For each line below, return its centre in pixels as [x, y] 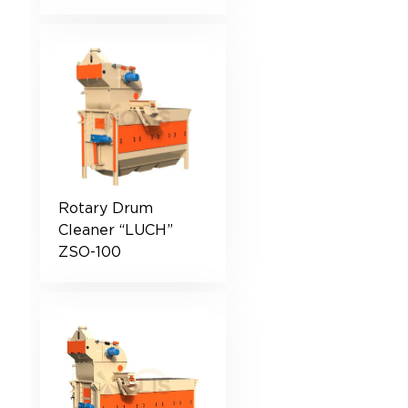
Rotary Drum [105, 209]
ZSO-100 [89, 252]
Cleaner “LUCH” [115, 230]
